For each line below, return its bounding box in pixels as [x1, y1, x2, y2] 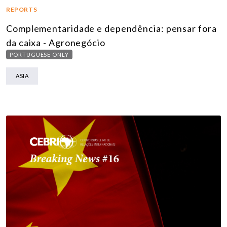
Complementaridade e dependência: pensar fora [6, 22, 217, 34]
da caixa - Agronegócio [6, 36, 105, 48]
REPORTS [6, 5, 37, 13]
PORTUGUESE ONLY [10, 51, 69, 58]
